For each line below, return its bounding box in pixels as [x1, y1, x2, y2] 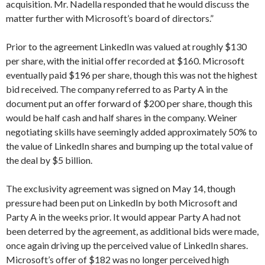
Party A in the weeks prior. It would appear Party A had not [6, 211, 241, 222]
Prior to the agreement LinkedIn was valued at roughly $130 [6, 41, 247, 52]
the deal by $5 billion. [6, 154, 92, 166]
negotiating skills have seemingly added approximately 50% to [6, 126, 257, 137]
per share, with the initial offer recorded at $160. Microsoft [6, 55, 244, 66]
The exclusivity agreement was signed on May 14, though [6, 183, 235, 194]
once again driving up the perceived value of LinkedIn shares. [6, 240, 248, 251]
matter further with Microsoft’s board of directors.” [6, 12, 214, 24]
